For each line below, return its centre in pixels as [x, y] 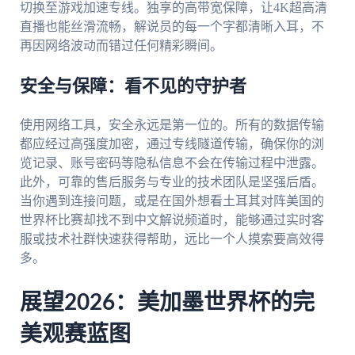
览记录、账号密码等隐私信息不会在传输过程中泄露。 [172, 162]
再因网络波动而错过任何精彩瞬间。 [121, 45]
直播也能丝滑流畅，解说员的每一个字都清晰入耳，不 [172, 26]
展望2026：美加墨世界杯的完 [167, 302]
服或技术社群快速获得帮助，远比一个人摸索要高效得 [172, 239]
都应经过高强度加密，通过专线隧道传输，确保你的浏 [172, 143]
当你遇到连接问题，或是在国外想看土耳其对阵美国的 [172, 200]
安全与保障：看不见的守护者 [133, 86]
